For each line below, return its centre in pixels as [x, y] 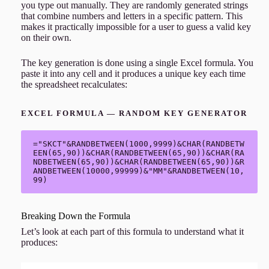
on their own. [46, 37]
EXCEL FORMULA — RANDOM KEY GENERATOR [134, 113]
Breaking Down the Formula [75, 216]
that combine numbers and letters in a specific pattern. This [131, 16]
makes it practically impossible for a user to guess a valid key [136, 26]
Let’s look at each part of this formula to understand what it [132, 231]
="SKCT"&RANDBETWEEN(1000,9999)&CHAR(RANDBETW [138, 144]
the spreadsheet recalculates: [74, 84]
